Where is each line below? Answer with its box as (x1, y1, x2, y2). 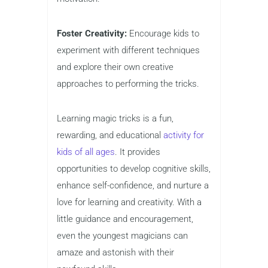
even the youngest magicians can (57, 230, 188, 241)
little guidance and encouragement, (57, 213, 193, 224)
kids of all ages (57, 146, 115, 157)
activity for (163, 129, 204, 141)
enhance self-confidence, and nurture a (57, 179, 209, 191)
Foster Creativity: (57, 28, 127, 39)
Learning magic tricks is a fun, (57, 112, 173, 124)
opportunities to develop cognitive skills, (57, 163, 211, 174)
